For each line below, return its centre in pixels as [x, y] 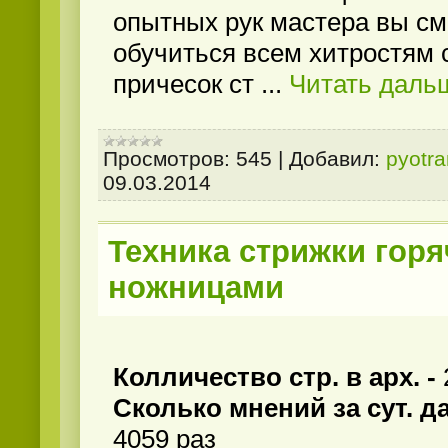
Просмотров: [166, 158]
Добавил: [334, 158]
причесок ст [187, 84]
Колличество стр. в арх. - [278, 377]
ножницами [196, 288]
